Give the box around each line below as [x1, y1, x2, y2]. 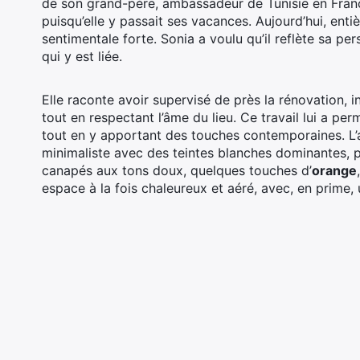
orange [312, 162, 357, 179]
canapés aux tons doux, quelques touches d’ [42, 162, 312, 179]
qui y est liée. [42, 48, 122, 65]
